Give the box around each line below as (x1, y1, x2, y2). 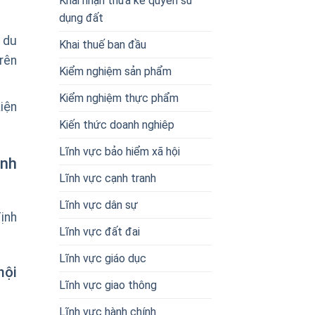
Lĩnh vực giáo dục (58, 251, 146, 265)
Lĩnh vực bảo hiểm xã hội (58, 144, 180, 158)
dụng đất (58, 11, 103, 25)
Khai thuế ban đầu (58, 37, 146, 51)
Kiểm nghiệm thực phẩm (58, 91, 179, 105)
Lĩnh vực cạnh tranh (58, 171, 156, 185)
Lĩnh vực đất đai (58, 224, 140, 238)
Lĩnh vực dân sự (58, 198, 138, 212)
